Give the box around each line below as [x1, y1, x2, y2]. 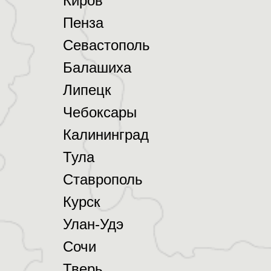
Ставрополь [63, 171, 143, 188]
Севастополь [63, 36, 150, 53]
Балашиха [63, 59, 131, 76]
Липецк [63, 81, 111, 98]
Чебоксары [63, 103, 137, 120]
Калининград [63, 126, 149, 143]
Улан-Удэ [63, 215, 123, 232]
